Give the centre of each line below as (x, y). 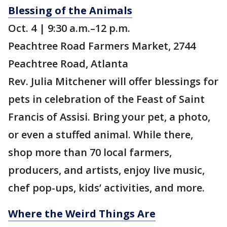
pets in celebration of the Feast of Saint (106, 99)
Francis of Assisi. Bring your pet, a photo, (109, 117)
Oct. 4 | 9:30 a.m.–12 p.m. (69, 28)
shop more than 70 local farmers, (90, 153)
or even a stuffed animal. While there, (101, 135)
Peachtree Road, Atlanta (68, 64)
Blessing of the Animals (70, 11)
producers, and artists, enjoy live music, (106, 170)
